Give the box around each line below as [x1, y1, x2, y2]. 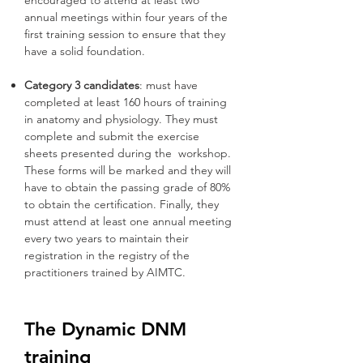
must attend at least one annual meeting [24, 214, 232, 228]
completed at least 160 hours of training [24, 95, 227, 109]
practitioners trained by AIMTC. [24, 265, 186, 280]
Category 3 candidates [24, 78, 139, 92]
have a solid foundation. [24, 44, 145, 58]
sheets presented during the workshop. [24, 146, 231, 160]
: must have [139, 78, 198, 92]
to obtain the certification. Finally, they [24, 197, 219, 211]
